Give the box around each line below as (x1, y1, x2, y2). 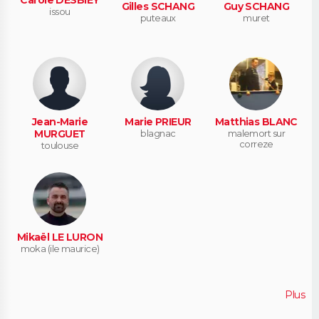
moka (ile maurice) (20, 242, 100, 254)
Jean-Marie (31, 115, 88, 128)
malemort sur (227, 127, 285, 139)
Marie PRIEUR (125, 115, 192, 128)
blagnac (140, 127, 176, 139)
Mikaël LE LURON (16, 230, 103, 244)
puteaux (140, 12, 176, 24)
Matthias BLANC (214, 115, 298, 128)
